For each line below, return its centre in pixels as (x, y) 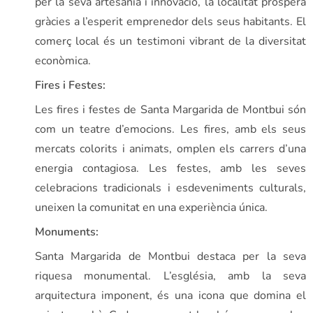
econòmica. (63, 60)
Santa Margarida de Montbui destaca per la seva (170, 256)
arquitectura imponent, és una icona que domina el (170, 295)
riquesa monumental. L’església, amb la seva (170, 276)
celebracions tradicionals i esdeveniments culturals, (170, 188)
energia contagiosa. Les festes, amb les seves (170, 168)
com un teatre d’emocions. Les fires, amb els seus (170, 129)
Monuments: (67, 232)
